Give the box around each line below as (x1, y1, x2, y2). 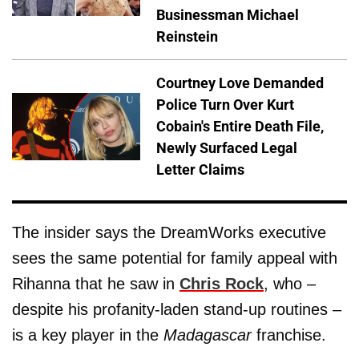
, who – (264, 275, 316, 293)
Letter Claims (156, 161, 244, 179)
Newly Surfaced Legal (156, 139, 297, 157)
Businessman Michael (156, 6, 299, 24)
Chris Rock (179, 275, 264, 293)
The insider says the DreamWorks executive (12, 224, 326, 242)
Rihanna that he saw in (12, 275, 179, 293)
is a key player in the (12, 326, 163, 345)
